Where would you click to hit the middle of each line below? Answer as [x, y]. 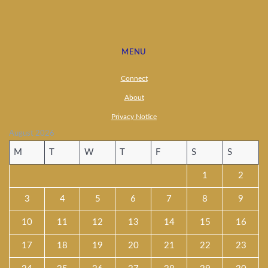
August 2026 [32, 133]
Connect [134, 78]
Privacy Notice [134, 117]
